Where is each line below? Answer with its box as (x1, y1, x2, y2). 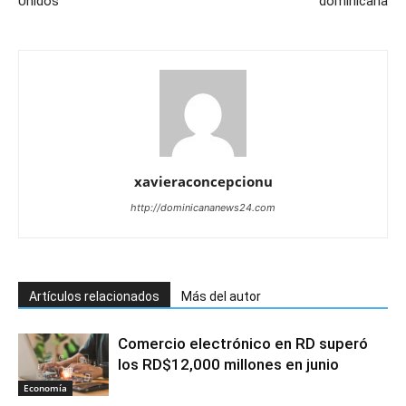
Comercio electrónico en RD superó (118, 334, 368, 353)
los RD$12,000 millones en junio (118, 355, 339, 373)
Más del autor (181, 289, 261, 304)
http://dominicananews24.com (130, 201, 275, 214)
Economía (24, 381, 67, 394)
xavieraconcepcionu (133, 172, 273, 190)
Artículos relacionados (29, 289, 159, 304)
